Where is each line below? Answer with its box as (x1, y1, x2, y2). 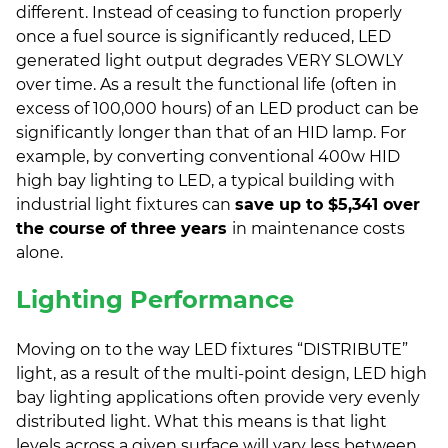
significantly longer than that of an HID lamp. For (16, 123, 406, 143)
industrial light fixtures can (16, 195, 235, 215)
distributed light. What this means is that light (16, 412, 387, 432)
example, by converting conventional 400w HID (16, 147, 400, 167)
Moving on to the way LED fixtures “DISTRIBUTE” (16, 340, 408, 360)
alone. (16, 243, 63, 263)
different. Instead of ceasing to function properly (16, 3, 402, 23)
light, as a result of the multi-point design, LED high (16, 364, 427, 384)
